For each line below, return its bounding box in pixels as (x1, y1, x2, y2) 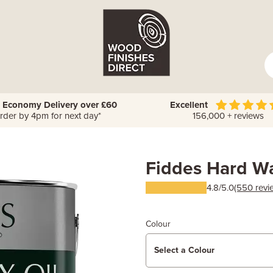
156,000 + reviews (187, 110, 264, 121)
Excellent (170, 99, 208, 110)
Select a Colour (154, 245, 214, 255)
